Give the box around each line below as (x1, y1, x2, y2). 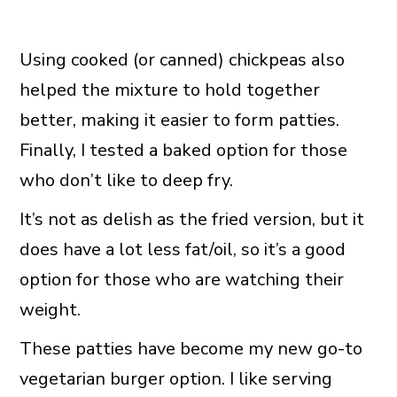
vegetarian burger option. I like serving (19, 367, 332, 392)
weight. (19, 298, 81, 323)
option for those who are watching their (19, 268, 344, 292)
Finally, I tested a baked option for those (19, 138, 347, 163)
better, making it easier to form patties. (19, 108, 339, 133)
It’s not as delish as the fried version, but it (19, 207, 364, 232)
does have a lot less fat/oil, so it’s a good (19, 237, 346, 262)
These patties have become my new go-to (19, 337, 362, 362)
